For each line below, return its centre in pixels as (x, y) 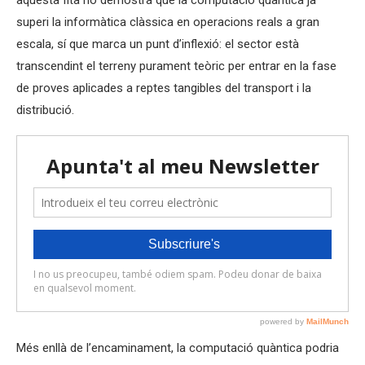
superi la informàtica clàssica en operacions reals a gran (168, 22)
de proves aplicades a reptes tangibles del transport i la (164, 88)
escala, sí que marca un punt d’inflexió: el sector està (158, 44)
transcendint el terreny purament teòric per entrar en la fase (176, 66)
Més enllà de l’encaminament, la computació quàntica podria (178, 348)
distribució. (45, 110)
